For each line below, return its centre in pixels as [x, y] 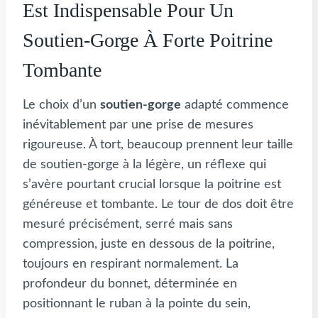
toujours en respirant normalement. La [131, 264]
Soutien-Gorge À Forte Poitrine [148, 40]
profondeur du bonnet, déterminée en [130, 284]
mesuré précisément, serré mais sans [128, 224]
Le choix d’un [61, 105]
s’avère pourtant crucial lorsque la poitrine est [152, 184]
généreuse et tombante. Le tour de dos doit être [158, 204]
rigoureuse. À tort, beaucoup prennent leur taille [158, 144]
